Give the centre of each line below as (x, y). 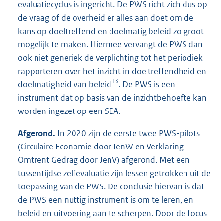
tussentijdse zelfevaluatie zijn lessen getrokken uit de (114, 173)
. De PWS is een (147, 84)
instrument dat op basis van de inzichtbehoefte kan (112, 97)
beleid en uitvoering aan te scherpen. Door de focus (112, 213)
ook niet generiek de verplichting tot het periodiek (110, 57)
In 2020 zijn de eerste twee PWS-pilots (128, 133)
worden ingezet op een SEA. (69, 111)
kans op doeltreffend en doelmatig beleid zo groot (111, 31)
